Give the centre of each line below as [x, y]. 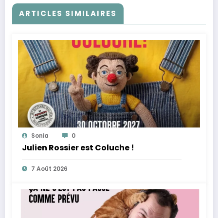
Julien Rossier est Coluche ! [78, 148]
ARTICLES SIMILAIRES [68, 14]
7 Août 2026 [49, 169]
